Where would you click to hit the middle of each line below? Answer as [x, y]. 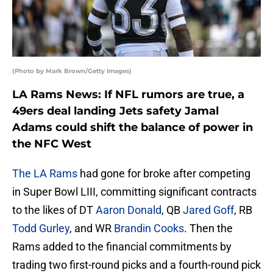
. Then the [208, 229]
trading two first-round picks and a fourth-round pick [136, 265]
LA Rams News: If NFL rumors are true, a [128, 95]
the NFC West [52, 144]
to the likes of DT [54, 210]
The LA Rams [45, 174]
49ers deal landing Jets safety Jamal [115, 111]
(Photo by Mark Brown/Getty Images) [72, 71]
